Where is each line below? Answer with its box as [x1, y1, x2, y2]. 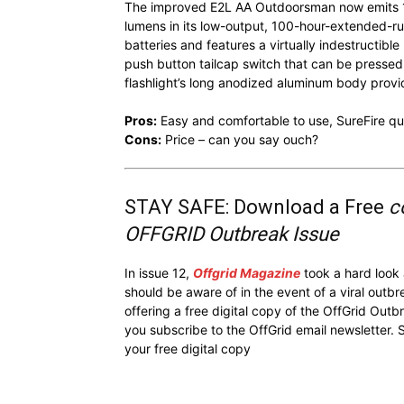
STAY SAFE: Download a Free [124, 195, 389, 218]
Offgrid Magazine [193, 264, 300, 280]
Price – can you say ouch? [161, 131, 318, 147]
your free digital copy [124, 340, 251, 356]
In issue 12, [124, 264, 193, 280]
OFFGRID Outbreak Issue [124, 222, 339, 245]
